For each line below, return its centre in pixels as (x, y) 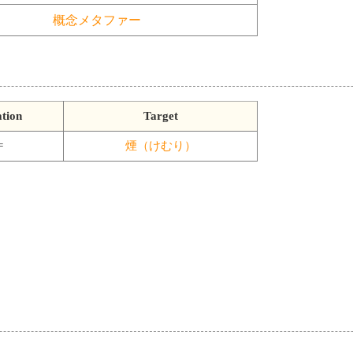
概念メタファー (97, 20)
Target (160, 115)
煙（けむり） (160, 145)
